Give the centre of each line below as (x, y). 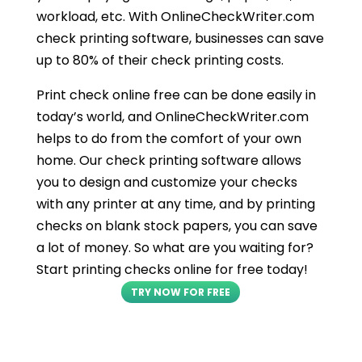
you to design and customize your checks (166, 182)
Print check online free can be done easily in (176, 95)
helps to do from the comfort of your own (168, 138)
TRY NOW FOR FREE (181, 292)
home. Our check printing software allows (168, 160)
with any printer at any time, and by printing (175, 204)
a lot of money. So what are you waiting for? (175, 247)
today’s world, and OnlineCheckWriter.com (172, 116)
